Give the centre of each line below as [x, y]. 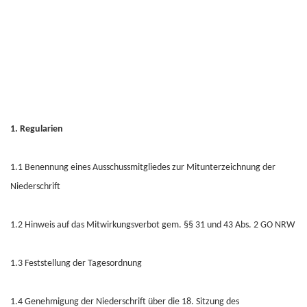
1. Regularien [37, 129]
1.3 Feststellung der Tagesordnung [76, 263]
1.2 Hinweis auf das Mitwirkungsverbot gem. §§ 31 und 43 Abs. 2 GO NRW [152, 225]
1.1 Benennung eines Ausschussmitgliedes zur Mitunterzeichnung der [143, 168]
